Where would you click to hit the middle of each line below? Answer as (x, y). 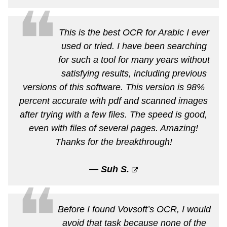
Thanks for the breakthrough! (113, 142)
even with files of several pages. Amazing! (113, 128)
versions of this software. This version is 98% (113, 87)
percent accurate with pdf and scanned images (113, 101)
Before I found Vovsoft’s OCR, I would (134, 209)
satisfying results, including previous (134, 73)
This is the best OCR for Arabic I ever (134, 32)
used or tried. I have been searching (134, 46)
